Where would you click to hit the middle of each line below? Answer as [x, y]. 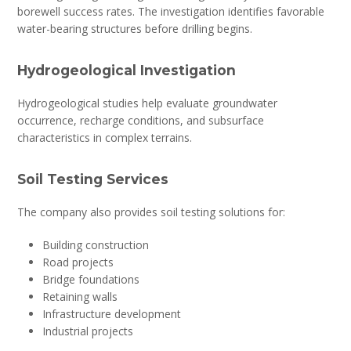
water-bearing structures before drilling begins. [135, 28]
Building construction [96, 244]
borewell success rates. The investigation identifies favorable [171, 11]
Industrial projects [88, 331]
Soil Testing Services [93, 179]
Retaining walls [80, 296]
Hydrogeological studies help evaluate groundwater [148, 103]
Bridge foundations [91, 279]
